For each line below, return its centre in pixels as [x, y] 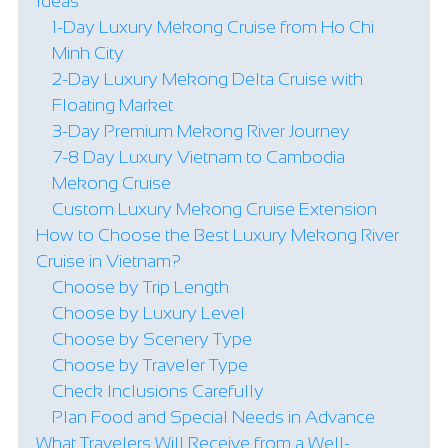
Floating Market [112, 105]
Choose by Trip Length [140, 287]
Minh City [88, 53]
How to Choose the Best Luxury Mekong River [217, 235]
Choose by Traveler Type [150, 365]
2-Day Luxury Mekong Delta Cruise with [207, 79]
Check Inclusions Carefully [158, 391]
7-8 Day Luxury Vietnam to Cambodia [198, 157]
